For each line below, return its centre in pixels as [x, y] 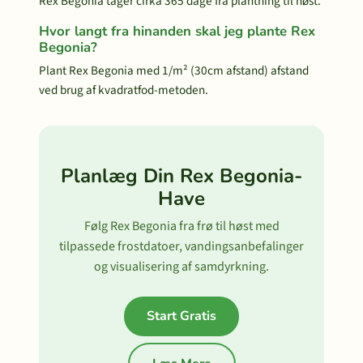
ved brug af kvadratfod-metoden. [124, 90]
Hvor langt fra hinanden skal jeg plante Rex [177, 31]
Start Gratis [181, 316]
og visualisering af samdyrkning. [181, 267]
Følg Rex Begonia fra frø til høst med [181, 226]
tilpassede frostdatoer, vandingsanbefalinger [181, 246]
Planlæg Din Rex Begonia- [181, 176]
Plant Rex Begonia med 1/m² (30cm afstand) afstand [174, 70]
